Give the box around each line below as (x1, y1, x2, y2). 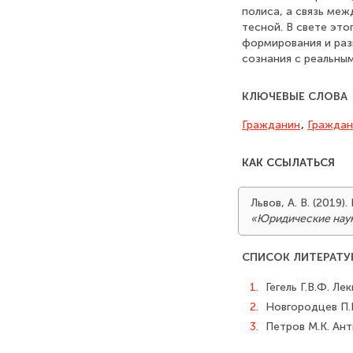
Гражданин (242, 118, 300, 132)
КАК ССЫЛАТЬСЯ (242, 156, 335, 169)
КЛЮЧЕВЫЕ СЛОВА (242, 90, 347, 103)
